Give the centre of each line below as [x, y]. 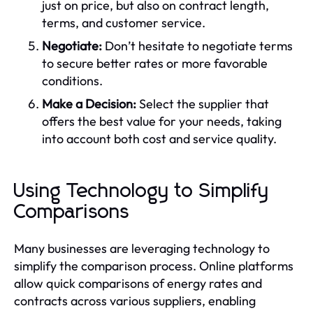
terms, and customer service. [124, 22]
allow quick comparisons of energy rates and [138, 283]
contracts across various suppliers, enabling [135, 300]
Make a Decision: [89, 103]
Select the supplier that [203, 103]
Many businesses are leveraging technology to [142, 248]
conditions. [72, 80]
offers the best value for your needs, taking [162, 121]
